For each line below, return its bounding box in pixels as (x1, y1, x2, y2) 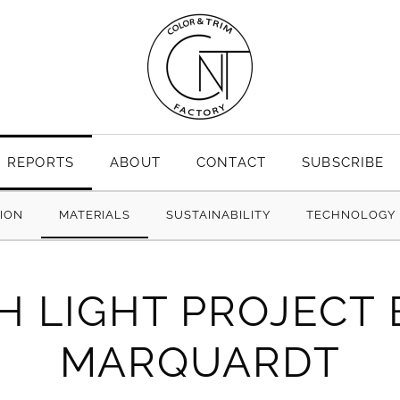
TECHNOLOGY (306, 208, 396, 221)
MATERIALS (58, 208, 130, 221)
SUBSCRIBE (302, 154, 385, 170)
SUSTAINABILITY (165, 208, 271, 221)
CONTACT (196, 154, 267, 170)
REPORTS (6, 154, 75, 170)
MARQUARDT (59, 337, 341, 387)
